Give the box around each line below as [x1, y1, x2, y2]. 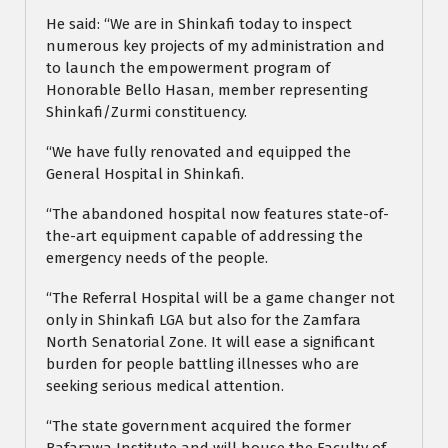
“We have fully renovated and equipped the [46, 143, 351, 162]
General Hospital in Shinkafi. [46, 165, 244, 184]
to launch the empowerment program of [46, 59, 330, 78]
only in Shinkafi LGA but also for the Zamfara [46, 311, 361, 330]
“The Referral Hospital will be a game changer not [46, 289, 395, 308]
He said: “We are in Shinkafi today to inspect [46, 15, 352, 34]
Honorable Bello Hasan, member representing [46, 81, 368, 100]
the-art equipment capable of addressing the [46, 227, 363, 246]
